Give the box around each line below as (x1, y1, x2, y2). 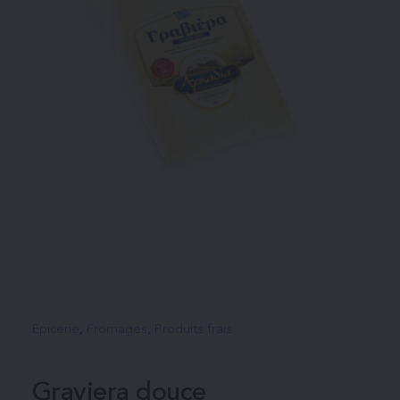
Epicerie (31, 322, 79, 337)
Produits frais (154, 322, 232, 337)
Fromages (86, 322, 147, 337)
